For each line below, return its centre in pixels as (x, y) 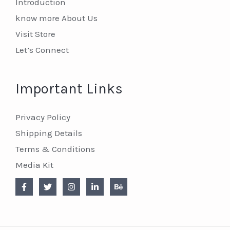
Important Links (69, 89)
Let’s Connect (42, 50)
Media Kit (34, 165)
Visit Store (35, 34)
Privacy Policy (43, 117)
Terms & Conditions (55, 149)
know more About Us (56, 18)
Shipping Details (49, 133)
